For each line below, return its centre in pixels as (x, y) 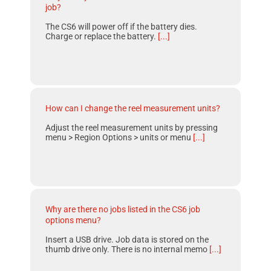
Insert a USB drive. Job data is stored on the (127, 240)
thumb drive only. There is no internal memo (128, 249)
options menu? (73, 220)
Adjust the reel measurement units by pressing (132, 128)
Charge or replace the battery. (102, 36)
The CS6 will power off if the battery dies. (122, 27)
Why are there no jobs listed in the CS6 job (123, 209)
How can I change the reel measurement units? (133, 108)
